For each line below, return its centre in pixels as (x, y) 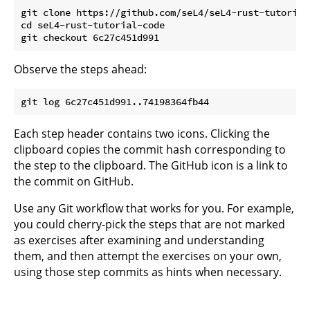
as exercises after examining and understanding (139, 240)
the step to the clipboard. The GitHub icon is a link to (151, 165)
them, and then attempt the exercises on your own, (148, 256)
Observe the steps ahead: (80, 69)
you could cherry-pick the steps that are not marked (149, 224)
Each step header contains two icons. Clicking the (142, 133)
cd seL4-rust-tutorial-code (93, 25)
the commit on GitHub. (74, 181)
